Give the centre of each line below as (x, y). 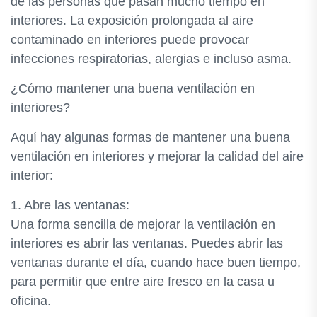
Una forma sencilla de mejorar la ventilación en (143, 224)
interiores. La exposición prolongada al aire (132, 21)
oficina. (31, 301)
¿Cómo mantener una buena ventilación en (133, 88)
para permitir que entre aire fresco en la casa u (143, 282)
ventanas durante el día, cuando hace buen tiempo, (156, 263)
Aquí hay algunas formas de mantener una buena (150, 137)
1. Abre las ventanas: (70, 205)
